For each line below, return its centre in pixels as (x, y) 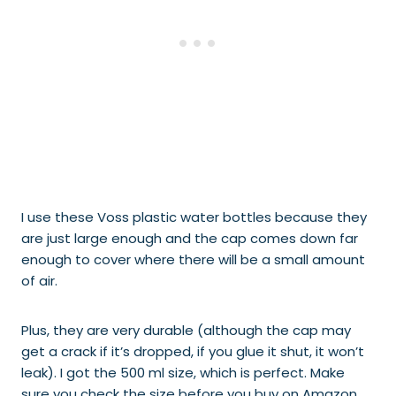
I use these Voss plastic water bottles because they (194, 217)
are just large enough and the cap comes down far (190, 238)
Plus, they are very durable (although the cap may (186, 330)
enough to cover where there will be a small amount (193, 259)
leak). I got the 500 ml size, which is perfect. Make (183, 373)
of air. (39, 281)
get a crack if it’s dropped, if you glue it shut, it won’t (193, 351)
